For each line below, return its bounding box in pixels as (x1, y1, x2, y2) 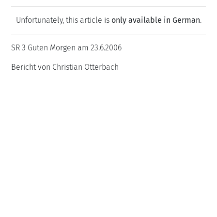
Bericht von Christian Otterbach (11, 62, 119, 72)
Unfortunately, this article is (15, 15, 111, 25)
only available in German (111, 15, 200, 25)
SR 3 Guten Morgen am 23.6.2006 (11, 43, 122, 52)
